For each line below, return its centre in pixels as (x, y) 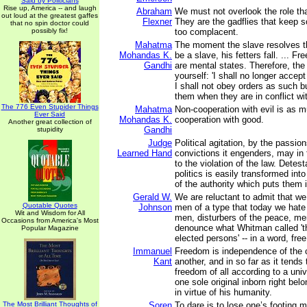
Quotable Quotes (50, 205)
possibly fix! (50, 30)
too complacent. (207, 32)
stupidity (50, 129)
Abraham (154, 11)
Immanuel (152, 251)
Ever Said (50, 114)
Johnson (155, 207)
